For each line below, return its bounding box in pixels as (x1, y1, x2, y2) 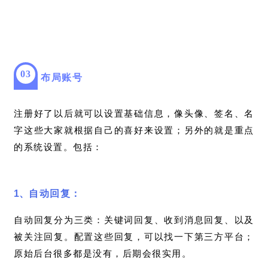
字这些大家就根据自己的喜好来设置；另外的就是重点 (14, 124, 254, 135)
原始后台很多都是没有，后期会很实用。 (14, 248, 191, 258)
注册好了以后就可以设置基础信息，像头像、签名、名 (14, 108, 254, 118)
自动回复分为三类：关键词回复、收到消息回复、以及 (14, 214, 254, 225)
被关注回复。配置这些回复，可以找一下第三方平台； (14, 231, 254, 242)
